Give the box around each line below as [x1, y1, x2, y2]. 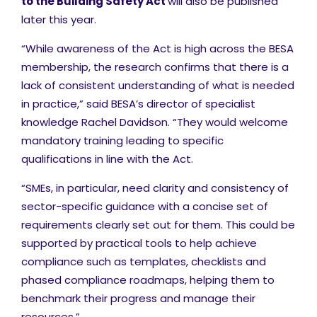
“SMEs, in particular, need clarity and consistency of [21, 180, 289, 195]
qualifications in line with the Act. [21, 151, 193, 166]
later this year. [21, 12, 96, 27]
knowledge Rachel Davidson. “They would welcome [21, 115, 288, 129]
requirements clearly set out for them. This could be [21, 217, 295, 232]
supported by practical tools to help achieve [21, 236, 257, 250]
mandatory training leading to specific [21, 133, 224, 148]
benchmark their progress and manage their [21, 291, 255, 306]
